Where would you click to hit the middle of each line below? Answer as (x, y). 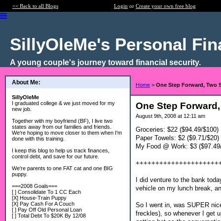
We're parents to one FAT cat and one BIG (62, 168)
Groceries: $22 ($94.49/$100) (177, 129)
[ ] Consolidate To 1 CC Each (46, 192)
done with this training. (38, 139)
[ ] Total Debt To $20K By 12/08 (49, 216)
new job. (22, 109)
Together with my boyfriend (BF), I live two (62, 121)
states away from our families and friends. (62, 127)
